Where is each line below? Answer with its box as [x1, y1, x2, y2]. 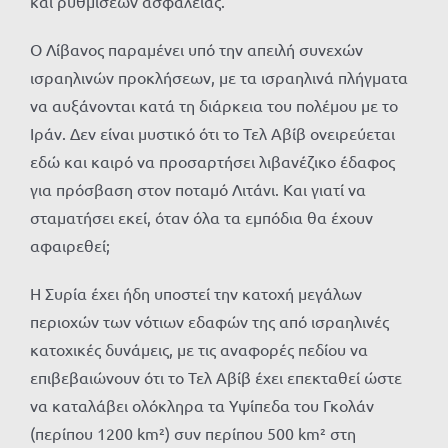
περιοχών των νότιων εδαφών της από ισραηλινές [30, 311, 389, 332]
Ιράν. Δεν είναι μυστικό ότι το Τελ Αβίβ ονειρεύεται [30, 123, 395, 144]
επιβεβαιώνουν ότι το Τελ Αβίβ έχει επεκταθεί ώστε [30, 367, 402, 388]
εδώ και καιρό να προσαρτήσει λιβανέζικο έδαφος [30, 151, 395, 172]
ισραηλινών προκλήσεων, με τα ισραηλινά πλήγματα [30, 67, 408, 88]
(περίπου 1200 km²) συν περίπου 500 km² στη [30, 423, 356, 444]
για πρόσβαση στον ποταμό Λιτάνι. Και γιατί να [30, 179, 366, 200]
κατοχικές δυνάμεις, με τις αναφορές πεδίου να [30, 339, 368, 360]
